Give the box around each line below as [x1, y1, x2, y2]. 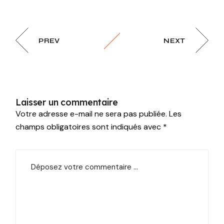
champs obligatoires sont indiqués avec [15, 121, 163, 132]
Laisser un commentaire [15, 96, 118, 107]
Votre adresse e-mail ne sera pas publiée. [15, 108, 167, 119]
